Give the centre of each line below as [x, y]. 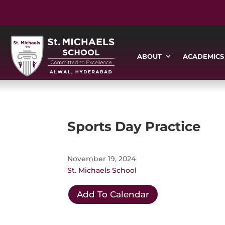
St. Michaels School [102, 170]
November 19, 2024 [102, 158]
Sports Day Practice [134, 127]
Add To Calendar [113, 194]
